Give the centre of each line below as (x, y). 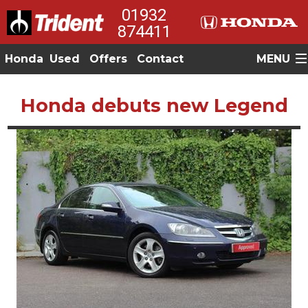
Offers (108, 59)
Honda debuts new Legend (154, 106)
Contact (160, 59)
